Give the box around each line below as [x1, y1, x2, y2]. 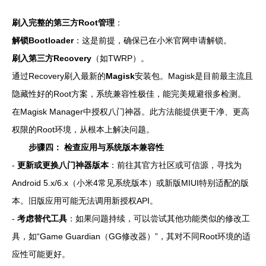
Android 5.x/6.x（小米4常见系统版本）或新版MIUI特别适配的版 [12, 178, 249, 188]
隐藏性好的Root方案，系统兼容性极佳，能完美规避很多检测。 [12, 89, 246, 99]
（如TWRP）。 [91, 53, 149, 63]
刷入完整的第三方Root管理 [12, 18, 115, 27]
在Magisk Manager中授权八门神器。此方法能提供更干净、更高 [12, 107, 249, 116]
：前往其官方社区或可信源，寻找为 [109, 160, 242, 170]
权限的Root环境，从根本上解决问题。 [12, 125, 154, 134]
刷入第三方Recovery [12, 53, 91, 63]
